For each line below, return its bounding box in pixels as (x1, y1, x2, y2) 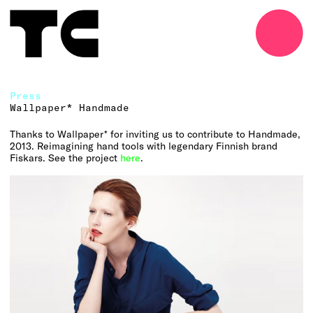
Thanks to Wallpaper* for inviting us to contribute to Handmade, (10, 127, 301, 140)
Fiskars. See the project (10, 151, 121, 163)
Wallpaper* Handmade (10, 101, 130, 113)
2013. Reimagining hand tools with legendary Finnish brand (10, 139, 278, 152)
